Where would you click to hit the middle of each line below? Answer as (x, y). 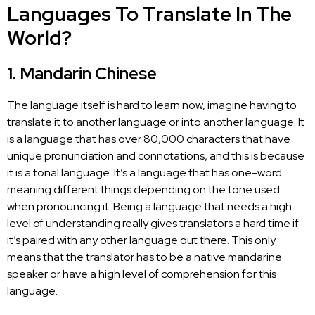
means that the (46, 257)
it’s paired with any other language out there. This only (141, 240)
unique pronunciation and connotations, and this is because (156, 155)
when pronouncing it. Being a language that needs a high (149, 206)
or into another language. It (236, 122)
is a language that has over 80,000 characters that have (149, 139)
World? (39, 38)
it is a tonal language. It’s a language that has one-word (144, 172)
